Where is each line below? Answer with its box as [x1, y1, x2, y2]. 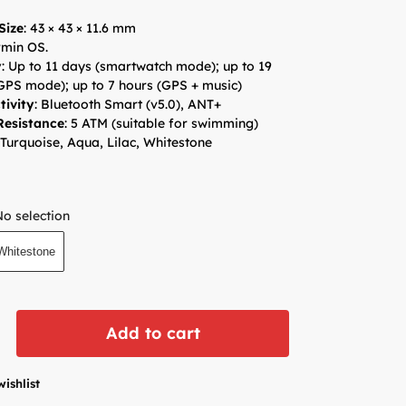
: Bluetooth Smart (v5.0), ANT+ [34, 95, 222, 112]
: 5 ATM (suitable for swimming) [64, 114, 259, 131]
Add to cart [105, 323, 200, 344]
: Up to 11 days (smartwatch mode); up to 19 [2, 57, 273, 74]
